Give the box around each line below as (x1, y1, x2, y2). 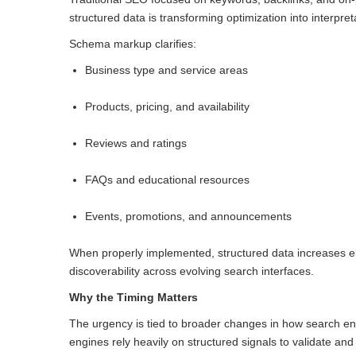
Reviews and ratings (85, 137, 187, 150)
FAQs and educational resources (85, 173, 250, 187)
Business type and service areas (85, 64, 248, 77)
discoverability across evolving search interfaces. (69, 265, 314, 278)
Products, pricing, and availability (85, 100, 250, 114)
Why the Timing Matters (69, 291, 198, 304)
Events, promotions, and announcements (85, 210, 292, 223)
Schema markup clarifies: (69, 37, 196, 51)
